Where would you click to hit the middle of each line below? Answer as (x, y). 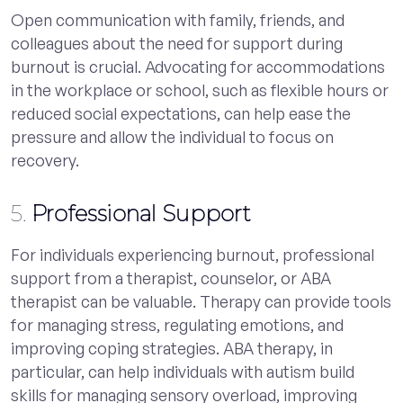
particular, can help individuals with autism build (183, 371)
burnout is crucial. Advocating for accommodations (198, 66)
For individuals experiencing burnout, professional (193, 254)
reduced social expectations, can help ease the (181, 113)
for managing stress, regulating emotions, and (177, 324)
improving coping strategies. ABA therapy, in (172, 348)
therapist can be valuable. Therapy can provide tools (201, 301)
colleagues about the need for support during (177, 43)
